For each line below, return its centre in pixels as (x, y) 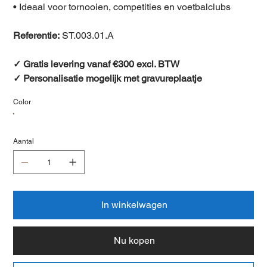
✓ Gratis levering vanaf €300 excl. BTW (97, 64)
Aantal (24, 141)
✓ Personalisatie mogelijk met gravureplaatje (108, 78)
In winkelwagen (134, 204)
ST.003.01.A (87, 35)
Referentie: (37, 35)
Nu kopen (134, 240)
